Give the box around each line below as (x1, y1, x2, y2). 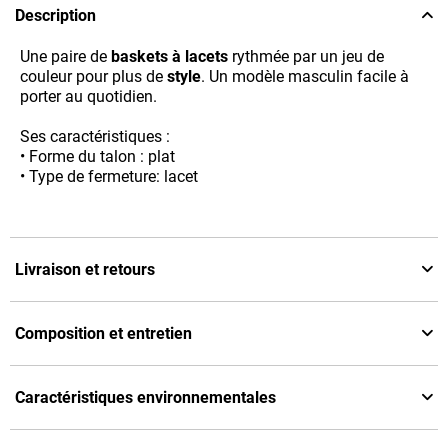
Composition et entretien (15, 323, 192, 343)
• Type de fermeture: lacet (20, 166, 198, 186)
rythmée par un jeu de (228, 46, 384, 66)
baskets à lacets (111, 46, 228, 66)
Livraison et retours (15, 259, 155, 279)
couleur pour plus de (20, 66, 167, 86)
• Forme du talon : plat (20, 146, 175, 166)
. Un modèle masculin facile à (201, 66, 409, 86)
